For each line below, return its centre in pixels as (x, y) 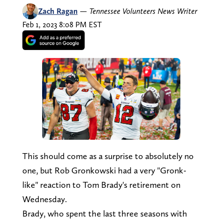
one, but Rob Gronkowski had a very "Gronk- (104, 170)
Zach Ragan (58, 11)
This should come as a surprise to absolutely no (108, 156)
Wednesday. (44, 199)
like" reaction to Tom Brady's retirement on (101, 185)
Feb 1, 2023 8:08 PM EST (62, 24)
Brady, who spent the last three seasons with (105, 214)
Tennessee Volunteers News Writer (143, 11)
